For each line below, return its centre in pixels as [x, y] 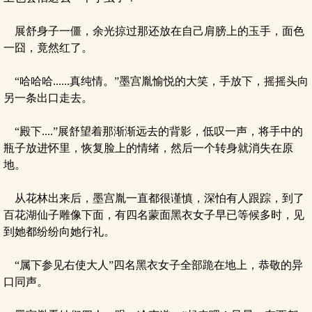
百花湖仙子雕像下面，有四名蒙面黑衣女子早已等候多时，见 [154, 215]
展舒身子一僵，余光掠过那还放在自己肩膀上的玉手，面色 [154, 31]
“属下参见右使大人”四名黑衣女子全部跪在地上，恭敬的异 [153, 265]
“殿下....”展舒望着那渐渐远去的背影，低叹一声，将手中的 [153, 131]
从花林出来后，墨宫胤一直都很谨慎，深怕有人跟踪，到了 [154, 198]
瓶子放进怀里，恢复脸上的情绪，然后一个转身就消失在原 [148, 148]
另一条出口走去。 [48, 98]
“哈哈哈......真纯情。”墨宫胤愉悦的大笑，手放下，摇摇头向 [156, 81]
